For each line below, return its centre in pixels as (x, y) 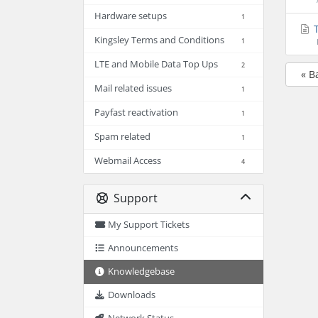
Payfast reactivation (136, 112)
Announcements (143, 248)
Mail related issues (133, 88)
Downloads (132, 295)
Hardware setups (131, 16)
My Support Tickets (149, 224)
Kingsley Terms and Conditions (159, 40)
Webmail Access (128, 160)
